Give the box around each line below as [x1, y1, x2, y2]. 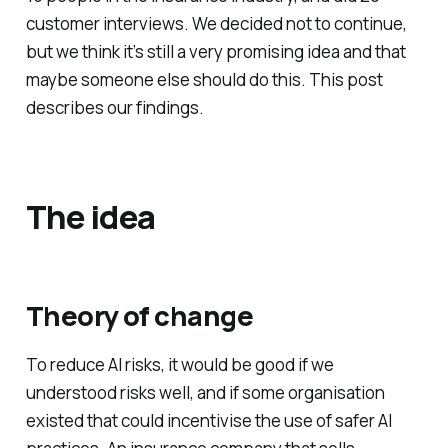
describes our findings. [25, 95, 204, 119]
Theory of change [25, 296, 253, 334]
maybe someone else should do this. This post [25, 67, 383, 91]
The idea [25, 194, 156, 239]
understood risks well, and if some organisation [25, 381, 385, 405]
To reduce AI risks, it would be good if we [25, 353, 334, 377]
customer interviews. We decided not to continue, [25, 11, 407, 35]
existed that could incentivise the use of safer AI [25, 409, 392, 433]
